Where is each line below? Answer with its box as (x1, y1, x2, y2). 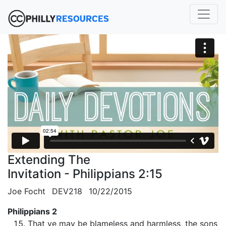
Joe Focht (8, 186, 45, 197)
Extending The (8, 152, 90, 167)
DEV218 (52, 186, 82, 197)
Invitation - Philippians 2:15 (8, 166, 162, 182)
